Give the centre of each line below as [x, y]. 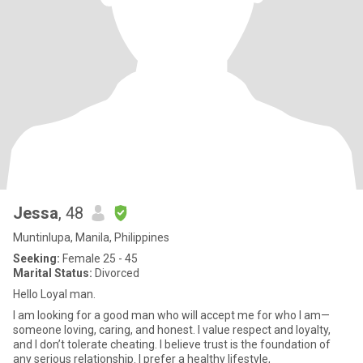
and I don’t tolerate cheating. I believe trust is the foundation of [172, 344]
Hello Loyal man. [54, 294]
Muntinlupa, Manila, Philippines [91, 237]
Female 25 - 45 [99, 258]
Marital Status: [53, 273]
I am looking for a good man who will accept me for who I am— [171, 315]
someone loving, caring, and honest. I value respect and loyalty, [172, 330]
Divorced [116, 273]
